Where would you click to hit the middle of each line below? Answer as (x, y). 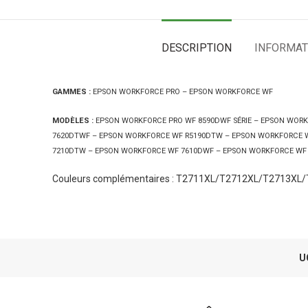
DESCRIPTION (197, 48)
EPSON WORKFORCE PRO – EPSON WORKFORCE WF (183, 92)
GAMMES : (71, 92)
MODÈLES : (73, 121)
